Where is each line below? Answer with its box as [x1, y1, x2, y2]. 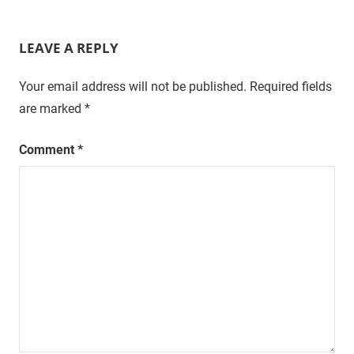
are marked [19, 100, 85, 116]
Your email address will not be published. [19, 78, 247, 94]
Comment [19, 141, 77, 157]
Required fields [250, 78, 332, 94]
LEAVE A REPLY [19, 38, 119, 57]
